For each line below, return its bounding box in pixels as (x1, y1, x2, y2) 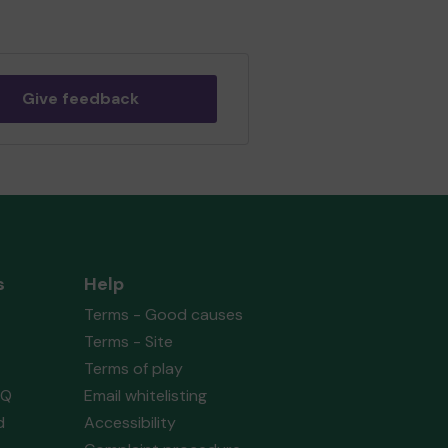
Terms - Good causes (83, 304, 243, 325)
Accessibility (83, 412, 176, 433)
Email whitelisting (83, 385, 207, 406)
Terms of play (83, 358, 183, 379)
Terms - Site (83, 331, 173, 352)
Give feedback (21, 88, 139, 109)
